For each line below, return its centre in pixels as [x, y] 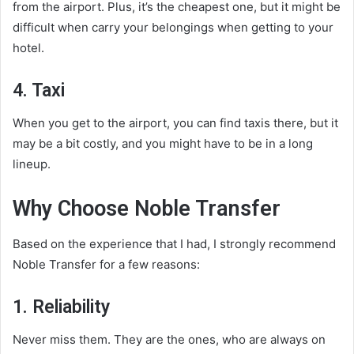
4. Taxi [39, 91]
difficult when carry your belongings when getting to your [173, 28]
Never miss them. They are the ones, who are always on [169, 339]
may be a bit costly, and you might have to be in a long [163, 143]
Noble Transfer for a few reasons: [106, 265]
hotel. [28, 48]
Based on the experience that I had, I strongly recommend [174, 244]
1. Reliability [61, 307]
